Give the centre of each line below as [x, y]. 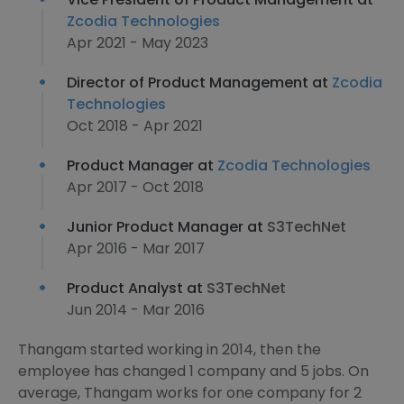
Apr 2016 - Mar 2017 [136, 248]
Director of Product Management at [199, 83]
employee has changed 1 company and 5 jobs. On [193, 371]
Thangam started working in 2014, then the [170, 349]
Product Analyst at [137, 288]
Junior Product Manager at [167, 227]
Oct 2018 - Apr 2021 [135, 126]
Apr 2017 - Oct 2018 [135, 187]
